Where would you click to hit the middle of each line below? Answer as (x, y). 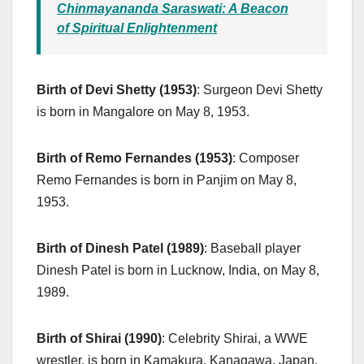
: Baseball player (252, 248)
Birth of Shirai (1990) (99, 338)
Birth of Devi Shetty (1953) (117, 89)
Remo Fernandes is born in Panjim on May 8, (167, 180)
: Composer (266, 158)
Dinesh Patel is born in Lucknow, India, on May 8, (178, 270)
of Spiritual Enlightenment (137, 28)
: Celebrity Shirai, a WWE (235, 338)
